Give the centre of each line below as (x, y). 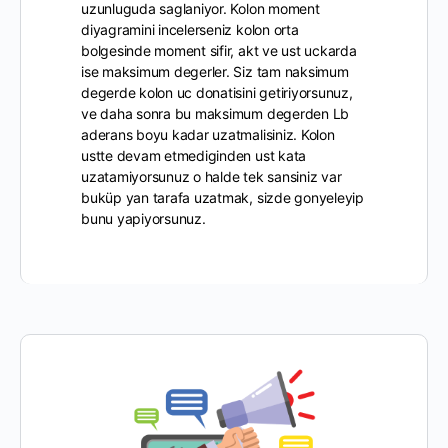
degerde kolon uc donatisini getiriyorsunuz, (217, 92)
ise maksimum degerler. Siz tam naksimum (215, 71)
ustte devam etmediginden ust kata (194, 155)
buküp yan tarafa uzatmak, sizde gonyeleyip (222, 197)
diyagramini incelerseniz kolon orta (190, 29)
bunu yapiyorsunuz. (143, 218)
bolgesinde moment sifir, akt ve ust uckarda (219, 50)
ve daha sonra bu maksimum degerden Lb (215, 113)
